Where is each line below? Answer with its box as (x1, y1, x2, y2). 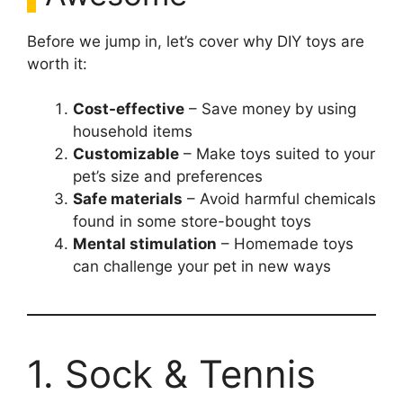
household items (73, 122, 193, 140)
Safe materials (73, 190, 183, 208)
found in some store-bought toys (73, 212, 311, 230)
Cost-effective (73, 100, 184, 118)
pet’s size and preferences (73, 167, 263, 185)
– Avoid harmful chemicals (183, 190, 376, 208)
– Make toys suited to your (179, 145, 375, 163)
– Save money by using (184, 100, 356, 118)
